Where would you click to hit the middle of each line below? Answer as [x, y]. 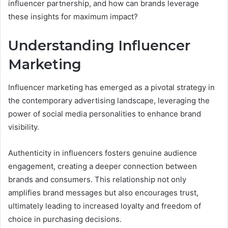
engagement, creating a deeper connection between [103, 166]
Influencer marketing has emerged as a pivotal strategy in [111, 87]
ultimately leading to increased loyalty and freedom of [105, 206]
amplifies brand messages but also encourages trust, [103, 192]
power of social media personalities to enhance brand [105, 113]
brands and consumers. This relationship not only [97, 179]
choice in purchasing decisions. [65, 219]
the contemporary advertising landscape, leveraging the [109, 100]
